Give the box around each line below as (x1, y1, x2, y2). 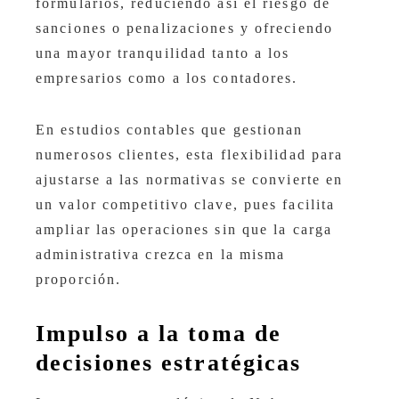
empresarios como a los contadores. (36, 70, 298, 86)
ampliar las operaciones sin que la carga (36, 222, 333, 238)
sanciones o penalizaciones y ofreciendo (36, 20, 333, 37)
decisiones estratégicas (36, 350, 302, 377)
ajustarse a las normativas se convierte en (36, 172, 344, 188)
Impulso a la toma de (36, 321, 282, 347)
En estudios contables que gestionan (36, 122, 304, 138)
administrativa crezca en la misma (36, 247, 286, 263)
